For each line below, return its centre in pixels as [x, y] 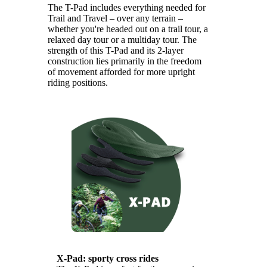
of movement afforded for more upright [121, 72]
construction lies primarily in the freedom [125, 61]
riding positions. [78, 82]
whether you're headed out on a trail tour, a [128, 29]
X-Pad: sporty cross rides [108, 258]
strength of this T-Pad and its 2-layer [116, 50]
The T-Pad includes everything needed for [127, 7]
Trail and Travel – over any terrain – [115, 18]
